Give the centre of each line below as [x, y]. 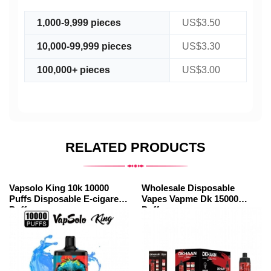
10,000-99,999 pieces [84, 46]
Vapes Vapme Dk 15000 [190, 198]
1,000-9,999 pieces [79, 22]
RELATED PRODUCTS [135, 147]
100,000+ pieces [73, 70]
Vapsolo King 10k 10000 [38, 188]
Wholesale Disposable [188, 188]
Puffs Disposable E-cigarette [69, 198]
